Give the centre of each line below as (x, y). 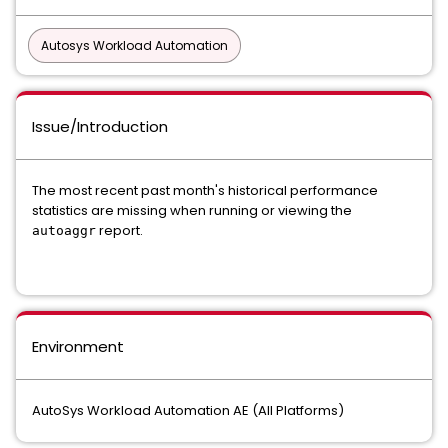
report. (119, 230)
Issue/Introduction (100, 126)
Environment (78, 346)
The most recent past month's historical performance (205, 190)
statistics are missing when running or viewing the (192, 210)
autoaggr (64, 230)
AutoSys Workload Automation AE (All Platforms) (188, 410)
